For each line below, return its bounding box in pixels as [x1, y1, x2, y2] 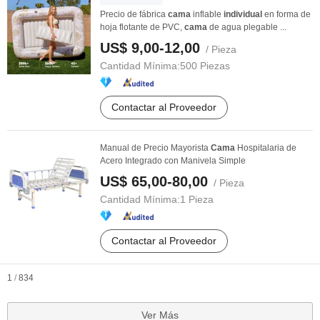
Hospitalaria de [235, 143, 296, 153]
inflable [191, 9, 224, 19]
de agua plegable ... [207, 22, 286, 32]
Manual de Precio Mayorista [100, 143, 211, 153]
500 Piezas [180, 60, 230, 71]
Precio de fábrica [100, 9, 168, 19]
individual [224, 9, 262, 19]
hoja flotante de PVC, [100, 22, 184, 32]
